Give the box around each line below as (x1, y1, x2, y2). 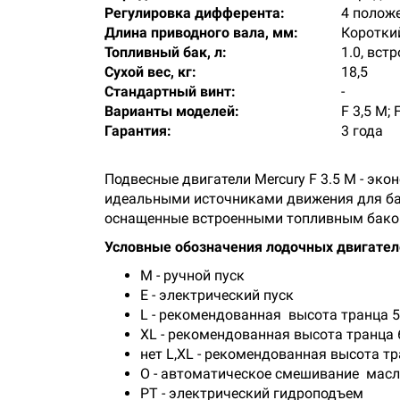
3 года (341, 122, 383, 139)
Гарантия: (104, 122, 171, 139)
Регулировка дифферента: (104, 4, 285, 21)
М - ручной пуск (140, 267, 245, 284)
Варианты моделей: (104, 103, 239, 120)
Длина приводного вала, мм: (104, 24, 298, 41)
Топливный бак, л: (104, 44, 227, 61)
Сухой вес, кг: (104, 63, 196, 80)
